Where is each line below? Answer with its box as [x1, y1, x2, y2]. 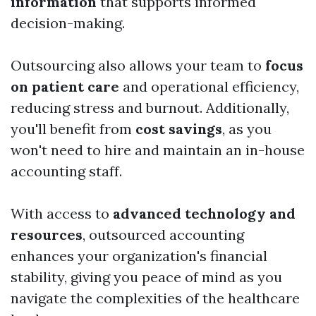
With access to [11, 205, 113, 223]
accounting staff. [11, 162, 122, 181]
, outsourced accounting [83, 226, 244, 244]
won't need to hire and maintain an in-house [11, 141, 305, 159]
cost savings [135, 120, 222, 138]
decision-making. [11, 14, 125, 32]
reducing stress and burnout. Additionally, [11, 99, 289, 117]
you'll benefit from [11, 120, 135, 138]
